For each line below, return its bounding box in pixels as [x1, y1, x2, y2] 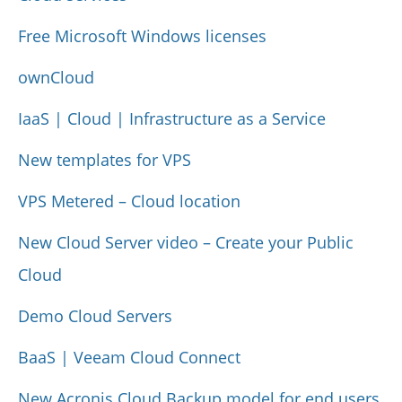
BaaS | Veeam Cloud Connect [18, 345, 240, 368]
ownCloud [18, 66, 94, 88]
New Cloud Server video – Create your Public [18, 231, 354, 253]
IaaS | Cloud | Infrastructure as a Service [18, 107, 326, 129]
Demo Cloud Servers [18, 304, 172, 327]
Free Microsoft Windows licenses [18, 24, 267, 47]
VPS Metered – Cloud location [18, 189, 240, 212]
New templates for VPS [18, 148, 191, 170]
